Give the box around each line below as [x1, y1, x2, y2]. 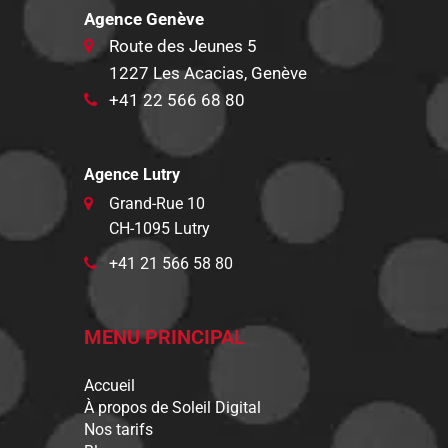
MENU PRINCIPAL [84, 325, 245, 350]
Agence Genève [84, 9, 204, 30]
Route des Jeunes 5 [109, 36, 257, 57]
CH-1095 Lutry [109, 219, 210, 239]
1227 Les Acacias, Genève [109, 63, 307, 84]
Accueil [84, 376, 135, 396]
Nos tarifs [84, 420, 153, 440]
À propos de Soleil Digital [84, 398, 261, 418]
